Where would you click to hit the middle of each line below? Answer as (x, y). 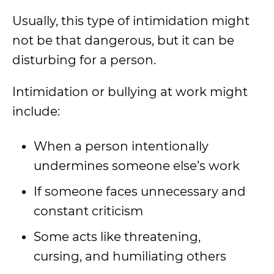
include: (36, 111)
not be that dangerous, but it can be (123, 40)
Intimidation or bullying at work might (130, 92)
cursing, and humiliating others (130, 256)
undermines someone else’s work (138, 166)
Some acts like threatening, (117, 237)
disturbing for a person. (86, 60)
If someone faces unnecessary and (140, 191)
